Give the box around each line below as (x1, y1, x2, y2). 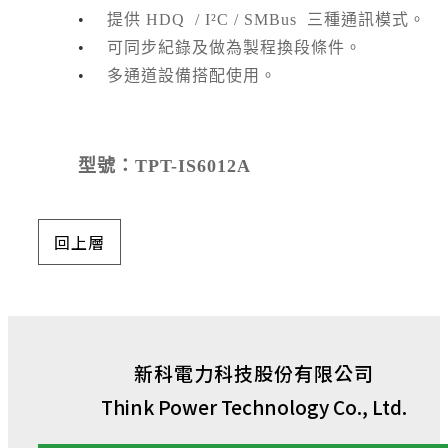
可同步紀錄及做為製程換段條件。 (107, 39, 362, 57)
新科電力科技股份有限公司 (134, 359, 374, 387)
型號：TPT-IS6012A (78, 156, 251, 177)
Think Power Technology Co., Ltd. (101, 393, 407, 421)
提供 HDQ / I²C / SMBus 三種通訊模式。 (107, 11, 426, 29)
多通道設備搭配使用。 (107, 67, 277, 85)
